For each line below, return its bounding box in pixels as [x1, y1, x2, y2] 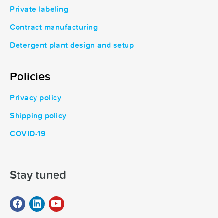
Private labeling [10, 5, 68, 14]
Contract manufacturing [10, 23, 98, 32]
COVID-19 [10, 130, 46, 138]
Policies [10, 71, 50, 83]
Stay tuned [10, 169, 66, 181]
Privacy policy [10, 94, 61, 102]
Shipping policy [10, 112, 67, 120]
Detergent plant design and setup [10, 41, 134, 50]
